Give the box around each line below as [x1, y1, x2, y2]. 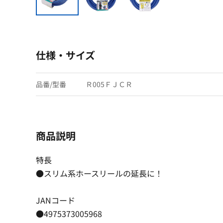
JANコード [36, 194, 75, 206]
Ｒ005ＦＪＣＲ [86, 79, 132, 89]
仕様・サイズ [36, 47, 95, 62]
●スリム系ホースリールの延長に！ [36, 167, 163, 179]
